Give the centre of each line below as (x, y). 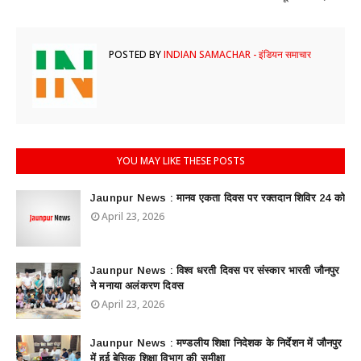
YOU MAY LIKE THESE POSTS (180, 161)
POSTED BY (135, 54)
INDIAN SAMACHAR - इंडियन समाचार (236, 54)
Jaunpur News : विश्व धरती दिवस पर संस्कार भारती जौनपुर (215, 270)
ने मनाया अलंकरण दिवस (137, 286)
